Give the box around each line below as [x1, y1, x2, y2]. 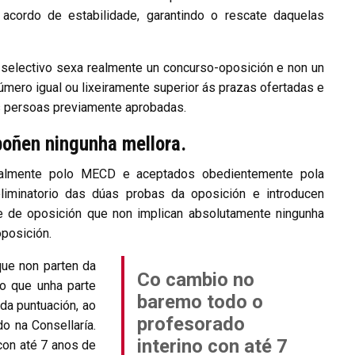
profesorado [137, 313, 245, 336]
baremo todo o [137, 291, 263, 314]
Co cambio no [137, 269, 254, 292]
